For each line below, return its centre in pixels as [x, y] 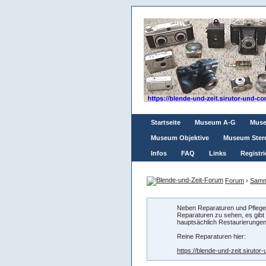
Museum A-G [215, 122]
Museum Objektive [180, 138]
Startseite [166, 122]
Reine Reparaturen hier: [211, 236]
